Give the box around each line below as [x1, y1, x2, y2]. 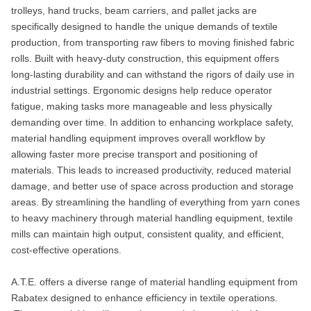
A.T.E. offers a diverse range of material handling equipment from [10, 276, 298, 288]
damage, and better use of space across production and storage [10, 180, 294, 192]
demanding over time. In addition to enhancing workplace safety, [10, 117, 294, 128]
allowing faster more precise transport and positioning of [10, 149, 258, 160]
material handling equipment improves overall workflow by [10, 133, 265, 144]
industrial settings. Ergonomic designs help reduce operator [10, 85, 272, 96]
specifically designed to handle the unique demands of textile [10, 21, 278, 33]
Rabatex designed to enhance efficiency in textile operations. [10, 292, 278, 304]
